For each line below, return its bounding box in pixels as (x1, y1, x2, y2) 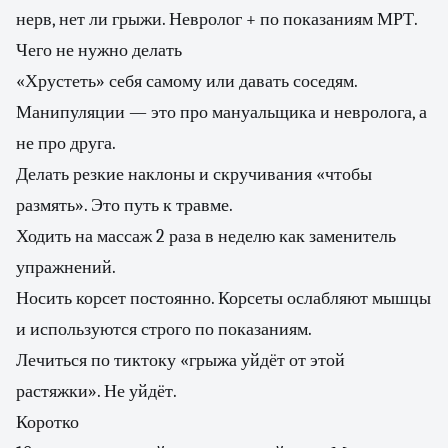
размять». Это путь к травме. (16, 195, 233, 216)
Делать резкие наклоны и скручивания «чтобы (16, 164, 372, 185)
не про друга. (16, 133, 116, 154)
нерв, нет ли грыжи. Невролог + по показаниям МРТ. (16, 9, 418, 30)
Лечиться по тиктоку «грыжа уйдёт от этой (16, 350, 345, 371)
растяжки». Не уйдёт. (16, 381, 177, 402)
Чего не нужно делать (16, 40, 182, 61)
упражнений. (16, 257, 116, 278)
